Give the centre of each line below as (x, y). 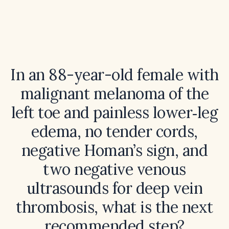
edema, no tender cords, (114, 131)
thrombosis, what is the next (114, 207)
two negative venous (114, 169)
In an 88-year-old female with (114, 75)
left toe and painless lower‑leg (114, 112)
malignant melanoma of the (114, 94)
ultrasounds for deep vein (114, 188)
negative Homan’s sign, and (114, 150)
